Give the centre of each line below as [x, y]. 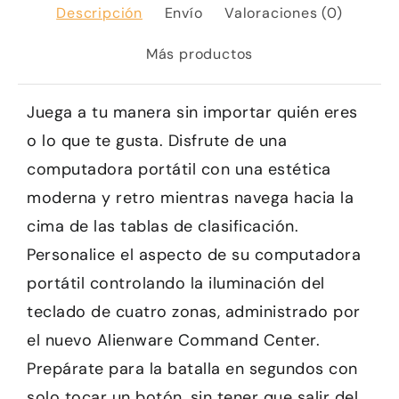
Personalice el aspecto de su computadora [194, 254]
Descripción [99, 12]
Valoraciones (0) [284, 12]
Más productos [199, 53]
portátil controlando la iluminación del [176, 283]
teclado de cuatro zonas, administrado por [194, 311]
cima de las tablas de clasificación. [163, 226]
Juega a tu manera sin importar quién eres [192, 112]
